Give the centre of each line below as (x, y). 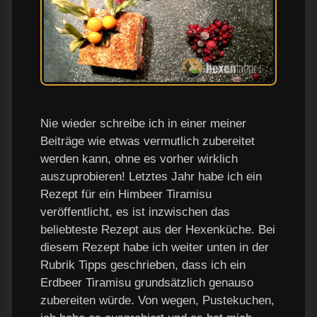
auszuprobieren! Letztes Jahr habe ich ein (151, 177)
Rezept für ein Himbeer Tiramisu (126, 195)
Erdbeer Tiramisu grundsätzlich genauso (147, 283)
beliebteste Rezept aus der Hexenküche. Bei (158, 230)
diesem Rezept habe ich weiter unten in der (155, 248)
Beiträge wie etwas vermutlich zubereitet (148, 142)
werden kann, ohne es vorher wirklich (139, 159)
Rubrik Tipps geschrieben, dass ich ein (143, 265)
